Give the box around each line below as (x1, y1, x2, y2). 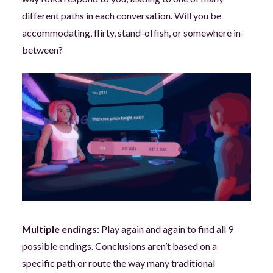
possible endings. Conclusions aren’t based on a (21, 240, 217, 252)
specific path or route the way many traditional (21, 257, 215, 269)
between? (21, 43, 63, 55)
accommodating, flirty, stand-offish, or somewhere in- (21, 26, 244, 38)
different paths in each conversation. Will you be (21, 9, 221, 21)
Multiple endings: (21, 223, 99, 235)
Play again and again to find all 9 (99, 223, 233, 235)
